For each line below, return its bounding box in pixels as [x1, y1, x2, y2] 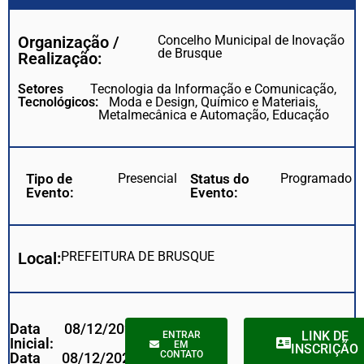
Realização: [18, 49, 102, 69]
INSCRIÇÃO [291, 340, 359, 357]
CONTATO [159, 348, 203, 360]
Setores [18, 81, 63, 97]
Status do [190, 171, 249, 188]
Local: [18, 249, 61, 269]
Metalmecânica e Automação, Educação [97, 107, 329, 123]
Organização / [18, 32, 119, 53]
